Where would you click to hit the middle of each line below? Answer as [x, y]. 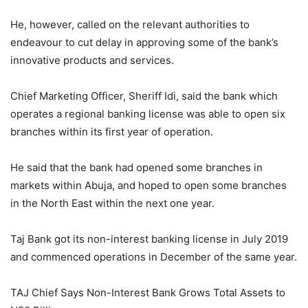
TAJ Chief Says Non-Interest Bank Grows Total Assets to [148, 293]
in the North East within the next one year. [112, 203]
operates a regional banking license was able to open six [148, 114]
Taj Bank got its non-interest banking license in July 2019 [149, 239]
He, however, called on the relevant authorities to [130, 25]
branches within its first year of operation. [112, 132]
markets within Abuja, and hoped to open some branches [148, 186]
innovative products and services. [92, 60]
